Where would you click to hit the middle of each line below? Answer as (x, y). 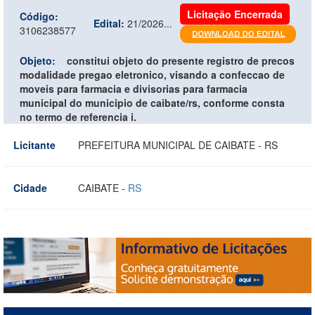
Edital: (109, 23)
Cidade (30, 187)
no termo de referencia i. (78, 116)
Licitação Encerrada (235, 14)
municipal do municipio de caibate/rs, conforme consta (152, 102)
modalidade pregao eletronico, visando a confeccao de (152, 74)
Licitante (34, 144)
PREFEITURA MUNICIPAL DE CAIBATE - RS (178, 144)
